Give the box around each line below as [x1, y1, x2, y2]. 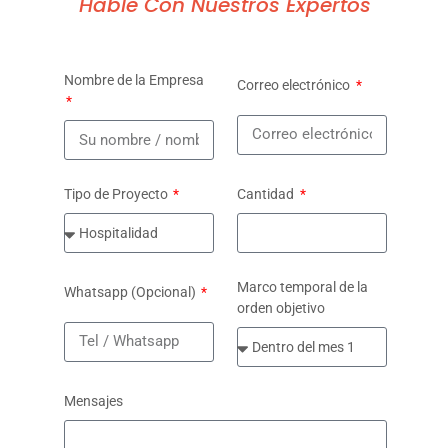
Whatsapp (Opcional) [63, 284, 199, 301]
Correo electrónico [236, 77, 353, 94]
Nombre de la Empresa [63, 72, 204, 88]
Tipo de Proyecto [63, 186, 171, 202]
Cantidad [236, 186, 297, 202]
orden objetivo [236, 300, 325, 316]
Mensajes [63, 393, 123, 409]
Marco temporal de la [236, 279, 368, 295]
